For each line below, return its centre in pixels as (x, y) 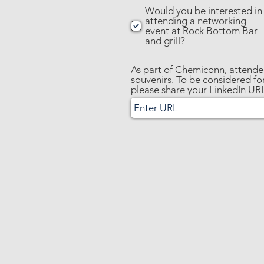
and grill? (165, 41)
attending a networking (196, 21)
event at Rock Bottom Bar (201, 31)
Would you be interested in (204, 11)
